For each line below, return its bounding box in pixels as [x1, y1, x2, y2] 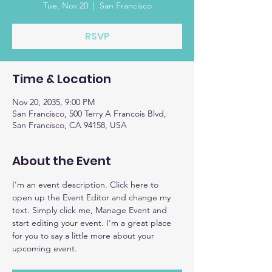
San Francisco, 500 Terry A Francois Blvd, [12, 108, 166, 119]
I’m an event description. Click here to [12, 179, 161, 190]
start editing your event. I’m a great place [12, 217, 174, 228]
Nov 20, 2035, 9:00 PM [12, 97, 95, 107]
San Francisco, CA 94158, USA [12, 120, 127, 131]
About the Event [12, 152, 111, 169]
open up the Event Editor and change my [12, 192, 173, 203]
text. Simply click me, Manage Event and [12, 205, 169, 216]
